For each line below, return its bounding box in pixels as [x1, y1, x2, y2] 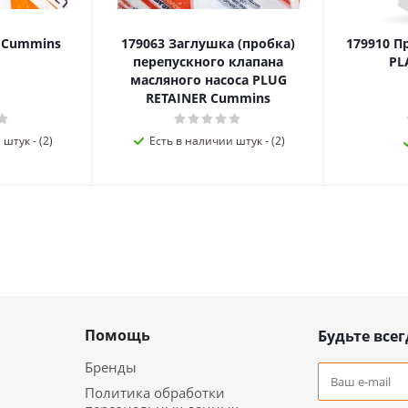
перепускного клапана [133, 53, 283, 70]
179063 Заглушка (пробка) [121, 35, 295, 52]
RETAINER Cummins [146, 89, 270, 107]
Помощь [85, 325, 150, 345]
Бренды [85, 358, 137, 376]
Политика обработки [85, 383, 225, 402]
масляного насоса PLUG [129, 71, 287, 88]
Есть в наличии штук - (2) [149, 133, 285, 148]
